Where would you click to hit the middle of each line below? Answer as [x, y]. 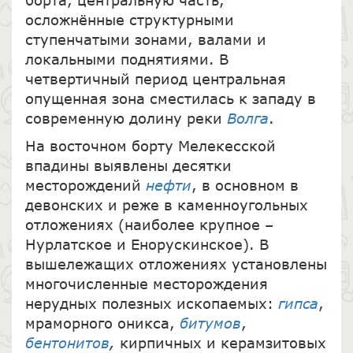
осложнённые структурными [129, 19]
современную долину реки [126, 118]
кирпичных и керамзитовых [220, 342]
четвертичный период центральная [155, 78]
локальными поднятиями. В [126, 59]
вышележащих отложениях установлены [176, 264]
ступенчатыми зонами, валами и [145, 39]
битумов [210, 323]
